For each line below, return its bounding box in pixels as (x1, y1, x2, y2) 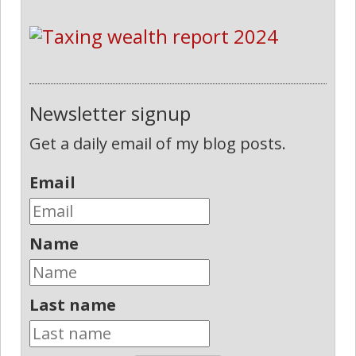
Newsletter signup (29, 100, 191, 127)
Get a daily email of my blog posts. (29, 133, 286, 155)
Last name (29, 294, 116, 316)
